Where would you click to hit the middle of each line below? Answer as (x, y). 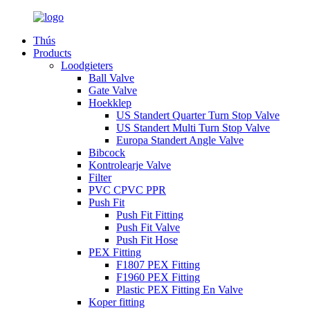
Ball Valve (111, 78)
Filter (100, 177)
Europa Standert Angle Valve (180, 140)
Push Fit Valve (148, 227)
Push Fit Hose (147, 240)
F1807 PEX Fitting (158, 265)
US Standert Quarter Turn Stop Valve (198, 115)
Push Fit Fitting (150, 215)
